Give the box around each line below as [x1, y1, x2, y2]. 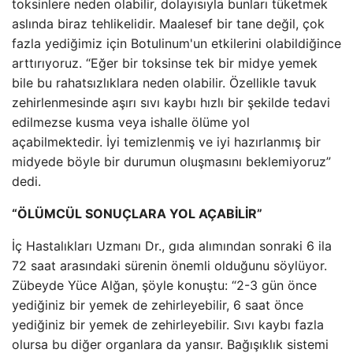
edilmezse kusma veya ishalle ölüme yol [12, 114, 250, 130]
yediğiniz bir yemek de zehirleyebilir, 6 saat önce [12, 297, 303, 313]
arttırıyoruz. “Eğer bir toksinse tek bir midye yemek [12, 55, 318, 71]
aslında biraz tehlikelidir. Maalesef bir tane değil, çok [12, 16, 325, 32]
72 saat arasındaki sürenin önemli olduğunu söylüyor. [12, 258, 327, 273]
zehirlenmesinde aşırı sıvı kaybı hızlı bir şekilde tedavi [12, 95, 330, 110]
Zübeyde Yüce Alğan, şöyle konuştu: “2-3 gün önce [12, 277, 317, 293]
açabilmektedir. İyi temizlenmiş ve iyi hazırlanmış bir [12, 134, 321, 150]
